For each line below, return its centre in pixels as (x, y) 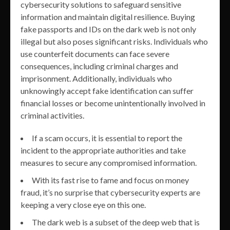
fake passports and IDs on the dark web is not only (108, 29)
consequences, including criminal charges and (99, 66)
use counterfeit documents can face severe (95, 54)
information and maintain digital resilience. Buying (108, 17)
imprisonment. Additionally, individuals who (96, 78)
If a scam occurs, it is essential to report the (107, 138)
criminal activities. (52, 115)
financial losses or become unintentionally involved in (113, 103)
